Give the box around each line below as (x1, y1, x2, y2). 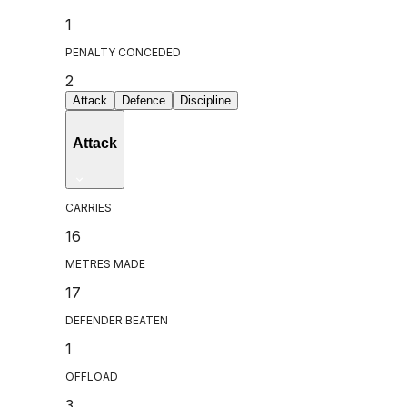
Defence (122, 94, 165, 108)
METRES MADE (65, 256, 145, 271)
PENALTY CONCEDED (65, 45, 181, 60)
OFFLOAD (65, 369, 118, 383)
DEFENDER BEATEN (65, 313, 168, 327)
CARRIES (65, 200, 112, 214)
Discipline (180, 94, 231, 108)
